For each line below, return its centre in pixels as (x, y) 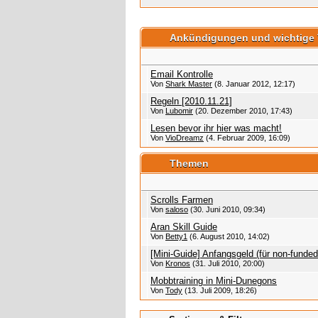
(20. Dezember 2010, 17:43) (243, 111)
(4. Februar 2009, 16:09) (247, 138)
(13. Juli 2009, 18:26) (220, 291)
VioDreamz (185, 138)
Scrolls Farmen (182, 200)
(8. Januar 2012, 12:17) (254, 84)
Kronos (178, 264)
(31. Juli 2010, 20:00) (227, 264)
